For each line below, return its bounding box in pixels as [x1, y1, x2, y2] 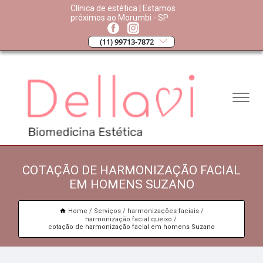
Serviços [94, 207, 121, 215]
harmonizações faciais [127, 207, 199, 215]
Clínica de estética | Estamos [70, 3, 176, 13]
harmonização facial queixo [85, 215, 172, 224]
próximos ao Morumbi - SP [70, 12, 169, 22]
